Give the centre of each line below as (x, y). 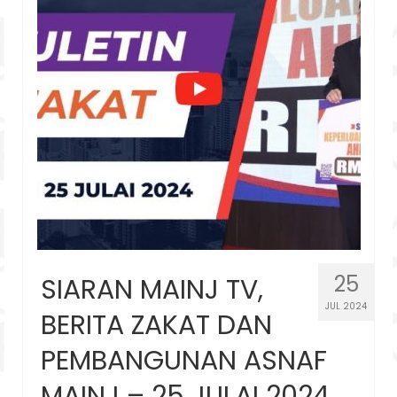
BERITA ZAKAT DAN (156, 325)
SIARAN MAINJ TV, (152, 289)
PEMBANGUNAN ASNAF (184, 360)
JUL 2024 (346, 306)
